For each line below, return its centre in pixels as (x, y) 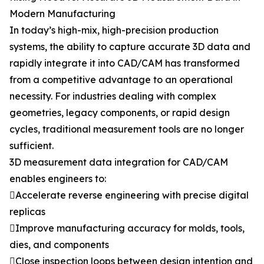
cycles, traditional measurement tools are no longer (127, 129)
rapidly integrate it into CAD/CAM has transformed (125, 63)
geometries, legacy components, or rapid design (120, 113)
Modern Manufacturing (62, 14)
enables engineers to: (58, 179)
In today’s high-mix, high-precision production (114, 30)
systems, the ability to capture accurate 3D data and (130, 47)
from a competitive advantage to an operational (121, 80)
